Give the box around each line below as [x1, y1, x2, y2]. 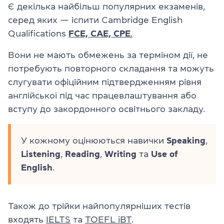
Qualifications [8, 29, 68, 38]
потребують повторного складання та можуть [8, 64, 214, 73]
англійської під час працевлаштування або [8, 91, 196, 100]
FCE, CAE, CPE [68, 29, 130, 38]
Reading [65, 149, 100, 158]
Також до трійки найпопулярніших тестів [8, 201, 190, 210]
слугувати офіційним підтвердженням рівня [8, 77, 201, 86]
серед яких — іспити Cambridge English [8, 15, 182, 24]
